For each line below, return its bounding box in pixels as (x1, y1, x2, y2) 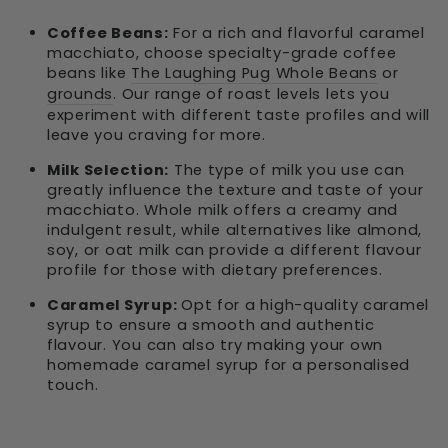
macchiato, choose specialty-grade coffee (47, 43, 397, 64)
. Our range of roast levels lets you (113, 84, 390, 105)
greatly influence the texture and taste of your (47, 180, 424, 201)
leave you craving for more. (47, 125, 266, 146)
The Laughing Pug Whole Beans (131, 63, 378, 84)
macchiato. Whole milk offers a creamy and (47, 200, 399, 221)
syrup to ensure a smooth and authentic (47, 315, 375, 336)
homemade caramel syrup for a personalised (47, 355, 411, 376)
